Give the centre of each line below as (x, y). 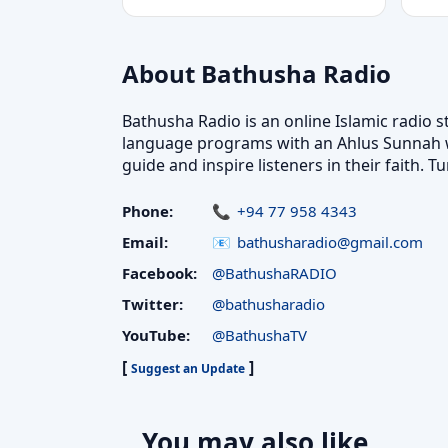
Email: (145, 241)
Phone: (147, 210)
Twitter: (152, 303)
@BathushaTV (259, 334)
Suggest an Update (188, 368)
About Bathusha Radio (256, 73)
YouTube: (156, 334)
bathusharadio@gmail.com (330, 241)
